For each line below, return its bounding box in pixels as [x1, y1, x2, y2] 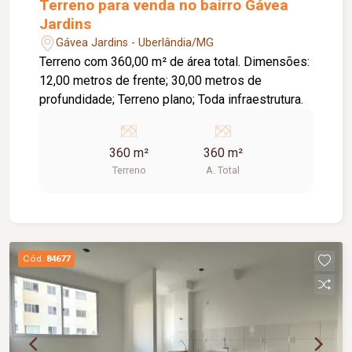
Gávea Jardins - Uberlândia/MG [56, 36, 214, 50]
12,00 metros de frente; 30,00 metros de [39, 72, 262, 88]
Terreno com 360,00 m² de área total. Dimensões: [39, 53, 244, 69]
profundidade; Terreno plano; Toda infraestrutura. [118, 91, 304, 107]
